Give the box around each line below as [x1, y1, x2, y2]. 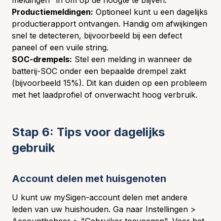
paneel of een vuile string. [12, 42, 109, 52]
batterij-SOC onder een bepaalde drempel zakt [12, 66, 186, 76]
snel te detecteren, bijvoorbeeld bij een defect [12, 31, 182, 40]
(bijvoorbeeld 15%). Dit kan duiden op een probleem [12, 78, 207, 88]
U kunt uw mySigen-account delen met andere [12, 192, 187, 202]
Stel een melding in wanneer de [72, 54, 192, 64]
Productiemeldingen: [12, 7, 93, 17]
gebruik [12, 141, 55, 155]
